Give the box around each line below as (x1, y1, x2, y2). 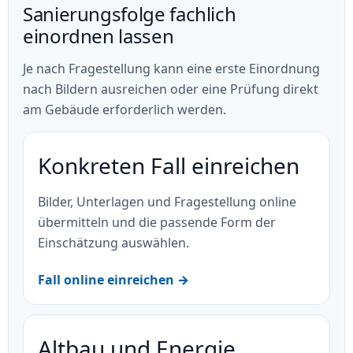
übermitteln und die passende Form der (38, 213, 276, 231)
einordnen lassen (23, 23, 174, 50)
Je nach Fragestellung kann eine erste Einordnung (23, 60, 320, 78)
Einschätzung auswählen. (38, 233, 189, 251)
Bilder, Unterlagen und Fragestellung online (38, 192, 296, 210)
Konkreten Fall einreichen (38, 150, 299, 180)
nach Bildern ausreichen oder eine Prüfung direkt (23, 80, 318, 98)
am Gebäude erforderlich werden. (23, 101, 226, 119)
